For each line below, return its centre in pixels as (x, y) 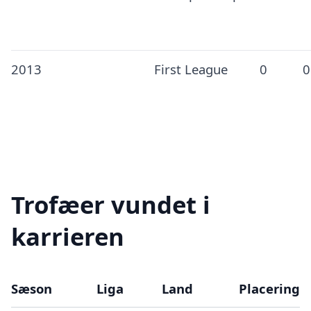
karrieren (68, 237)
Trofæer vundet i (111, 205)
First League (191, 69)
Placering (269, 288)
